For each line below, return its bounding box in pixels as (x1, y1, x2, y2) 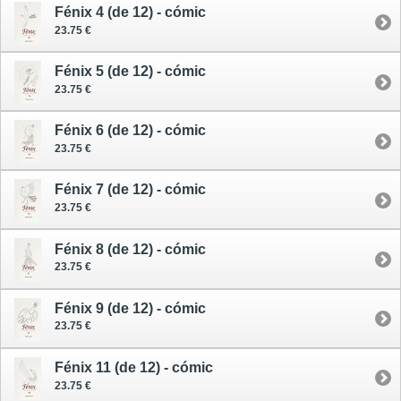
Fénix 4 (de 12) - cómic (55, 4, 206, 20)
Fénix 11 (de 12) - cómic (55, 360, 213, 376)
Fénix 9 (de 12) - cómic (55, 300, 206, 316)
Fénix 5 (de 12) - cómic (55, 64, 206, 80)
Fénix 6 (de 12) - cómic (55, 123, 206, 139)
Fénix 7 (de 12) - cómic (55, 182, 206, 198)
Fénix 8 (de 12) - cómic (55, 241, 206, 257)
